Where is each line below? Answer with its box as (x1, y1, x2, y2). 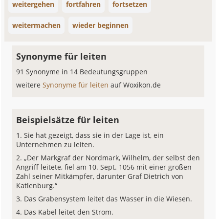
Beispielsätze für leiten (16, 114, 120, 126)
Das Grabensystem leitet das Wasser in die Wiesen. (24, 194, 193, 203)
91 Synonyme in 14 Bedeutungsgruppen (16, 67, 148, 76)
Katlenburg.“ (16, 181, 58, 190)
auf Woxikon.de (110, 80, 161, 89)
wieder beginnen (72, 21, 129, 30)
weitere (16, 80, 43, 89)
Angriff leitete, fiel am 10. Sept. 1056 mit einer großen (16, 162, 192, 172)
